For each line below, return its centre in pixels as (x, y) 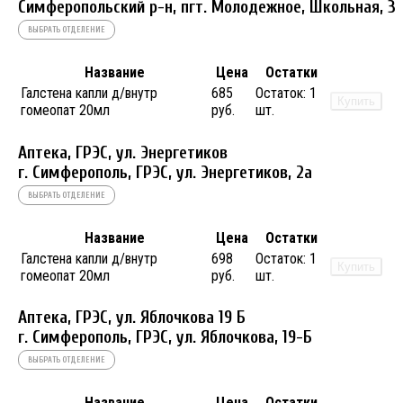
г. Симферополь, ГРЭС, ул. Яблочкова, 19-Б (165, 338)
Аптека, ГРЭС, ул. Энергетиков (123, 152)
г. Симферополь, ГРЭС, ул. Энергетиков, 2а (165, 172)
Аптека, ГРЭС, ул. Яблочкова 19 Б (132, 318)
